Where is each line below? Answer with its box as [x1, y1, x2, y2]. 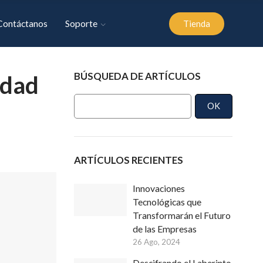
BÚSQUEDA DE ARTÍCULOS [74, 70, 201, 82]
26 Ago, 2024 [133, 237, 180, 247]
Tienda [183, 18, 210, 29]
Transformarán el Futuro [133, 210, 231, 221]
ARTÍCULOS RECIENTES [74, 154, 183, 166]
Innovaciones [133, 183, 185, 194]
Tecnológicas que [133, 197, 201, 207]
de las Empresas [133, 224, 197, 234]
